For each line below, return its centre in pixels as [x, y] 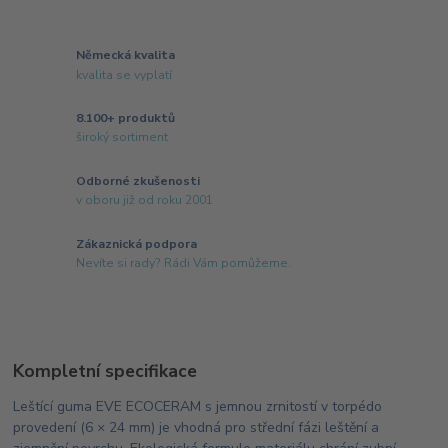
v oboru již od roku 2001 [145, 200]
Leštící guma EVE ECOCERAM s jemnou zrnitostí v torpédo [198, 406]
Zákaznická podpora [137, 243]
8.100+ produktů [126, 117]
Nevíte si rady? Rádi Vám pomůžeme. [184, 263]
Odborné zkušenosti [138, 180]
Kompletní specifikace [105, 370]
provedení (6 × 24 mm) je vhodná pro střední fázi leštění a [196, 427]
